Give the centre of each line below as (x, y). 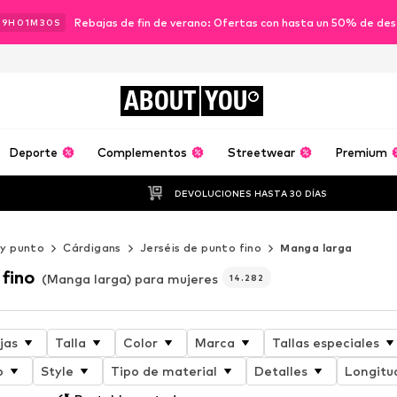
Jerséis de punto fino (201, 248)
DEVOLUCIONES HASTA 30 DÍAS (251, 193)
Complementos (143, 152)
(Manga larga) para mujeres (129, 278)
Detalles (280, 370)
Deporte (33, 152)
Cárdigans (92, 248)
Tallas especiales (325, 342)
